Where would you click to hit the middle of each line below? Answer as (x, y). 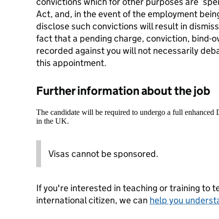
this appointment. (71, 63)
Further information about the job (123, 91)
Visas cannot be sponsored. (103, 154)
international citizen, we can (93, 200)
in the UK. (53, 121)
